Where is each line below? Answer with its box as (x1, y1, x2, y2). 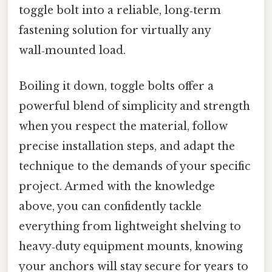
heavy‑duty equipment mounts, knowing (19, 239, 243, 253)
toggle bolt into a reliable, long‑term (19, 3, 221, 17)
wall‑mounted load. (19, 43, 126, 57)
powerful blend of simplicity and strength (19, 99, 250, 113)
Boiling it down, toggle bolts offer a (19, 79, 214, 93)
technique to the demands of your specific (19, 159, 251, 173)
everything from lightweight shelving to (19, 219, 241, 233)
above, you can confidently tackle (19, 199, 202, 213)
